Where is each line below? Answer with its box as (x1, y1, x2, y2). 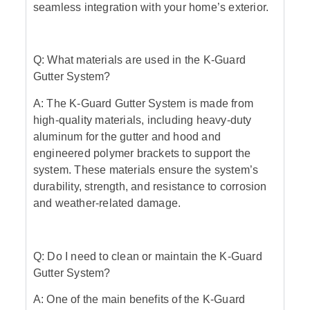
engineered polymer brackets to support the (33, 147, 251, 159)
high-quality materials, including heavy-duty (33, 113, 252, 126)
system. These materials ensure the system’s (33, 163, 259, 176)
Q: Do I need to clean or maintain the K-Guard (33, 250, 262, 262)
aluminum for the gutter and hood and (33, 130, 221, 143)
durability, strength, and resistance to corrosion (33, 180, 267, 192)
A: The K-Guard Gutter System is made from (33, 97, 254, 109)
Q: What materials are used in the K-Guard (33, 54, 246, 66)
